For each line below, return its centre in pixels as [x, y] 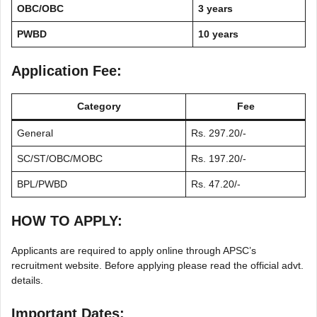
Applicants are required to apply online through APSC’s [134, 250]
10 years [218, 34]
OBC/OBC [40, 8]
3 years [215, 8]
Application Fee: [67, 70]
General [35, 133]
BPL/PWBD [42, 184]
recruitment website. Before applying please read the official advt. [157, 265]
